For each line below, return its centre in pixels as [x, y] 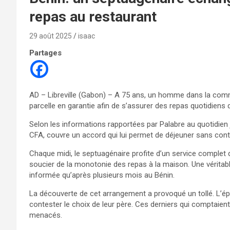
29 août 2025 [51, 36]
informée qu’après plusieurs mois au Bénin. [102, 175]
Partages [45, 53]
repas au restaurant [93, 16]
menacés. [46, 215]
